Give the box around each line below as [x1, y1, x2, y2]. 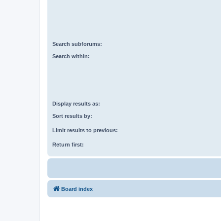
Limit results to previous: [52, 127, 118, 133]
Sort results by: [52, 112, 92, 119]
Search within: [52, 53, 90, 59]
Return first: [52, 141, 84, 147]
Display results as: [52, 101, 100, 107]
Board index [61, 185, 93, 192]
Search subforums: [52, 41, 102, 47]
